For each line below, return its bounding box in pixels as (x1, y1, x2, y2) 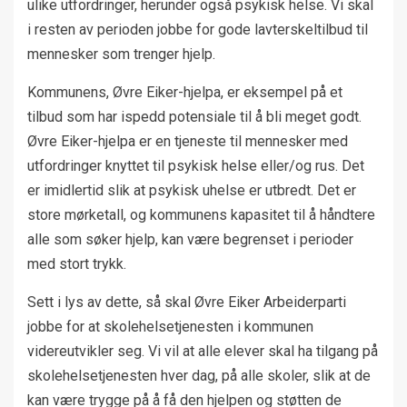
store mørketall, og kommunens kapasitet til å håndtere (27, 206, 375, 224)
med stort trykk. (27, 255, 126, 273)
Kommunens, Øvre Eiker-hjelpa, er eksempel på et (27, 84, 342, 102)
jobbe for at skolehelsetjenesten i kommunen (27, 318, 313, 336)
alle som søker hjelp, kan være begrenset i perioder (27, 231, 353, 249)
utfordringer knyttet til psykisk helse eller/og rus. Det (27, 157, 364, 175)
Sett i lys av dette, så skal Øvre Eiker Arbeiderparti (27, 293, 346, 312)
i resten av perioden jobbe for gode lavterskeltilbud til (27, 21, 368, 39)
